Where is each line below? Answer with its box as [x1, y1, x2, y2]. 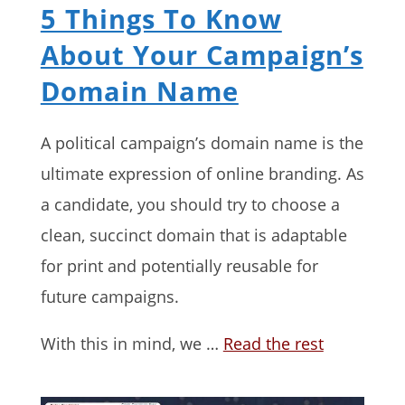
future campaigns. [40, 286, 179, 308]
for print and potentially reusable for [40, 255, 318, 278]
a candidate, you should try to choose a [40, 193, 340, 216]
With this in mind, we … [40, 333, 223, 355]
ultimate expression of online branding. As [40, 163, 364, 185]
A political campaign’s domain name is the [40, 132, 363, 155]
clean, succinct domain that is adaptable [40, 224, 347, 247]
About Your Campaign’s [40, 37, 363, 73]
